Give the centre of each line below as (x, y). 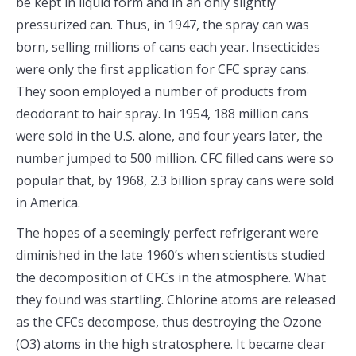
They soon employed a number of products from (161, 91)
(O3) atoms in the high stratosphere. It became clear (171, 344)
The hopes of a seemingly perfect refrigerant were (167, 233)
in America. (48, 203)
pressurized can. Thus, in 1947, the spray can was (163, 25)
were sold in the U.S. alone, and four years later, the (169, 136)
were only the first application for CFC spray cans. (163, 69)
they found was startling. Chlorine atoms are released (176, 300)
